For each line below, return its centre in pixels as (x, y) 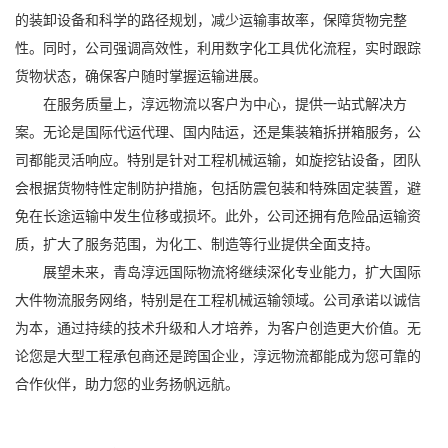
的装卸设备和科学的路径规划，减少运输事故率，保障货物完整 (211, 19)
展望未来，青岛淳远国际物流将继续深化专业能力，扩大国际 (232, 271)
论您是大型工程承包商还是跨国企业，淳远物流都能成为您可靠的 (218, 355)
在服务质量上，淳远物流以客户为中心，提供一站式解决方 (225, 103)
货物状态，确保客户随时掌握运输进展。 (141, 75)
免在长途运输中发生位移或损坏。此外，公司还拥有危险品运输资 (218, 215)
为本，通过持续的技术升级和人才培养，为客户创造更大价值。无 (218, 327)
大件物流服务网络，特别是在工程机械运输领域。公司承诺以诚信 (218, 299)
